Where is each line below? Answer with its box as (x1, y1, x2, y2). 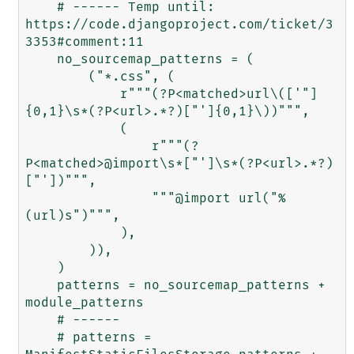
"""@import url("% (24, 192, 152, 205)
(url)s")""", (24, 209, 120, 223)
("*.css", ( (24, 70, 88, 84)
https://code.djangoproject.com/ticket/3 (24, 18, 333, 32)
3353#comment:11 (24, 36, 144, 49)
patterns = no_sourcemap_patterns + (24, 279, 57, 292)
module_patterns (24, 296, 144, 310)
